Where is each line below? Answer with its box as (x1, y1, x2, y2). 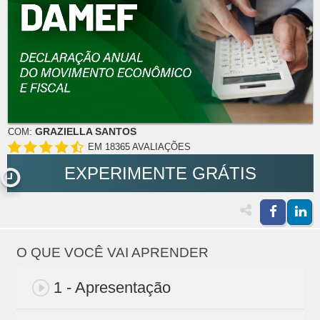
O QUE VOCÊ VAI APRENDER (16, 245, 209, 261)
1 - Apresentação (53, 279, 171, 297)
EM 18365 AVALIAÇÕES (87, 141, 191, 153)
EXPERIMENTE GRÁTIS (64, 164, 256, 184)
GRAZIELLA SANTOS (34, 126, 136, 138)
